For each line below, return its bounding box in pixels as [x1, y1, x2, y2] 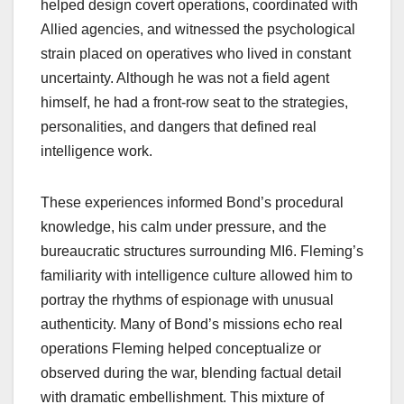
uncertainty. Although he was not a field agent [41, 69, 329, 86]
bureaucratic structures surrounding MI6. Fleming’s [41, 243, 363, 259]
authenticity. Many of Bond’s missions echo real [41, 316, 343, 332]
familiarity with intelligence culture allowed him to [41, 267, 353, 283]
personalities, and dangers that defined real [41, 118, 317, 134]
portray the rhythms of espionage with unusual [41, 291, 334, 308]
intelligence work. [41, 142, 152, 159]
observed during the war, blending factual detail [41, 364, 342, 381]
